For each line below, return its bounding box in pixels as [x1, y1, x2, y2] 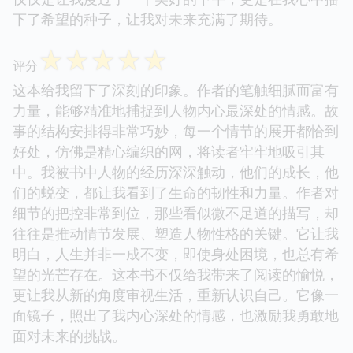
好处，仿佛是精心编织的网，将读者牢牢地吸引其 [13, 142, 325, 162]
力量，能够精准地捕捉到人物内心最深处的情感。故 [13, 101, 339, 121]
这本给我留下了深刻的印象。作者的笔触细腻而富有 [13, 80, 339, 100]
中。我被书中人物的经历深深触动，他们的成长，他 [13, 162, 339, 182]
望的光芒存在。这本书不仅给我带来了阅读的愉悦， [13, 265, 339, 284]
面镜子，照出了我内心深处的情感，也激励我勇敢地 [13, 306, 339, 325]
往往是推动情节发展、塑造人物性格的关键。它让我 [13, 224, 339, 243]
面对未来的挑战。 [13, 326, 126, 346]
